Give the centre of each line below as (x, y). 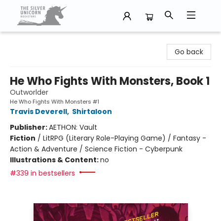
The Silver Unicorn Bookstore (56, 41)
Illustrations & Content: (55, 160)
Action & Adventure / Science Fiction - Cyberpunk (96, 149)
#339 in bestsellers (42, 173)
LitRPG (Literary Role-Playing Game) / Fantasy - (125, 138)
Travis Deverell (38, 111)
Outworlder (29, 92)
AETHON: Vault (73, 127)
